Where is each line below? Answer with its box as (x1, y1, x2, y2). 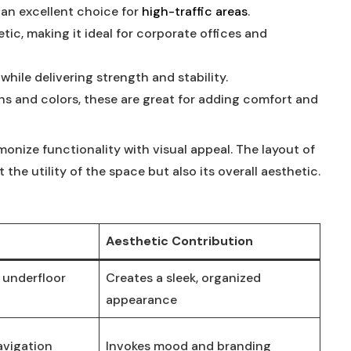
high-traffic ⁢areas (141, 3, 248, 20)
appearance (106, 291, 177, 308)
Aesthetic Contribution (106, 233, 253, 249)
